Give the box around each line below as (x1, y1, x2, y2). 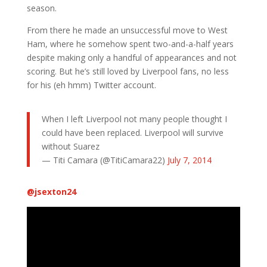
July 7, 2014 (167, 154, 212, 166)
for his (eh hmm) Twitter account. (26, 79, 156, 91)
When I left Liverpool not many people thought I (41, 113, 227, 125)
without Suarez (41, 141, 100, 152)
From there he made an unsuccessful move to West (26, 24, 228, 36)
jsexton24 (34, 186, 76, 197)
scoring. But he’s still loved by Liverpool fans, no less (26, 66, 229, 77)
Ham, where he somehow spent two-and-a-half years (26, 38, 234, 49)
